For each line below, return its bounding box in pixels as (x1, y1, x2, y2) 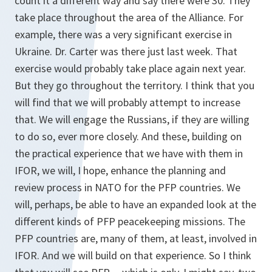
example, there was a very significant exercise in (15, 27, 232, 41)
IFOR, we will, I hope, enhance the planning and (15, 163, 226, 177)
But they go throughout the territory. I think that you (15, 78, 254, 92)
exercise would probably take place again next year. (15, 61, 246, 75)
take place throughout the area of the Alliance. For (15, 10, 243, 24)
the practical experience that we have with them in (15, 146, 243, 160)
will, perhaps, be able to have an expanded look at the (15, 197, 256, 211)
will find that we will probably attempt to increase (15, 95, 240, 109)
